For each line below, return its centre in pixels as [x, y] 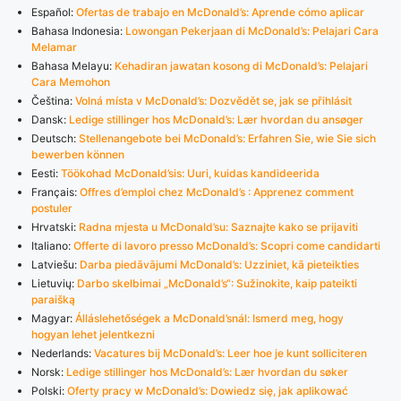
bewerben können [78, 154]
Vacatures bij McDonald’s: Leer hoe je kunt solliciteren [230, 353]
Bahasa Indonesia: [78, 30]
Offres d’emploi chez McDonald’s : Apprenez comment [217, 192]
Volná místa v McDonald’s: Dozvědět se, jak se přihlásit [213, 100]
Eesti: [46, 173]
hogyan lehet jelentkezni [93, 334]
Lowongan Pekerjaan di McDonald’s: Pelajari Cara [252, 30]
